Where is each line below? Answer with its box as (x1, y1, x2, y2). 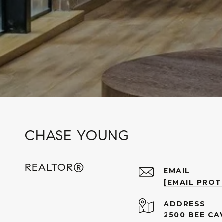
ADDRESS (164, 199, 206, 208)
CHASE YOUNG (25, 126, 129, 144)
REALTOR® (25, 161, 84, 174)
